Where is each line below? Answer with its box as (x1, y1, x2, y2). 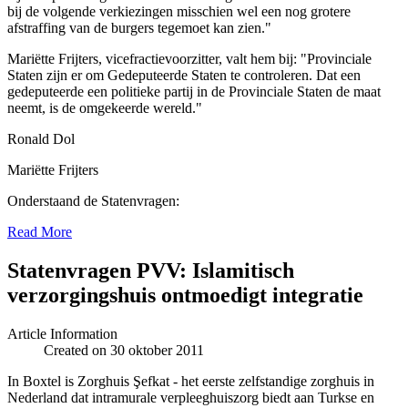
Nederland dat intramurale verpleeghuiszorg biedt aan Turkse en (7, 389, 374, 405)
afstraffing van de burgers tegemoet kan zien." (7, 19, 271, 36)
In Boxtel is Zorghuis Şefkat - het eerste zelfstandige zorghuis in (7, 372, 374, 389)
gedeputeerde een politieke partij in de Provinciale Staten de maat (7, 83, 381, 99)
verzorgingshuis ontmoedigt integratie (7, 282, 363, 307)
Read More (7, 223, 72, 240)
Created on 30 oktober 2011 (44, 342, 204, 358)
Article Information (7, 325, 117, 342)
